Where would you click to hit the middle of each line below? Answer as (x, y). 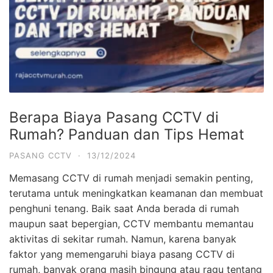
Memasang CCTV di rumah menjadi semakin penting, (131, 178)
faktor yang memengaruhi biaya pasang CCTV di (122, 254)
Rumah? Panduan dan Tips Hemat (127, 134)
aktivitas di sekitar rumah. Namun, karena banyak (123, 239)
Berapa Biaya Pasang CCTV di (114, 117)
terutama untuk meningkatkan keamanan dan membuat (136, 193)
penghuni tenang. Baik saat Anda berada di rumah (124, 208)
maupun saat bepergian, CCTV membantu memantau (131, 223)
